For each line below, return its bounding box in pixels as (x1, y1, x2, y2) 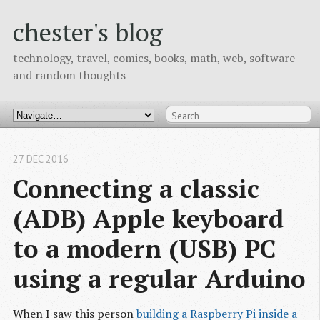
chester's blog (13, 15, 163, 49)
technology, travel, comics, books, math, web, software (13, 50, 295, 66)
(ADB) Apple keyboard (13, 201, 284, 236)
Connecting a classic (13, 171, 259, 206)
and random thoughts (13, 67, 126, 84)
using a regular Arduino (13, 261, 306, 296)
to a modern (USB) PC (13, 231, 276, 266)
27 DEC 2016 (13, 152, 69, 166)
